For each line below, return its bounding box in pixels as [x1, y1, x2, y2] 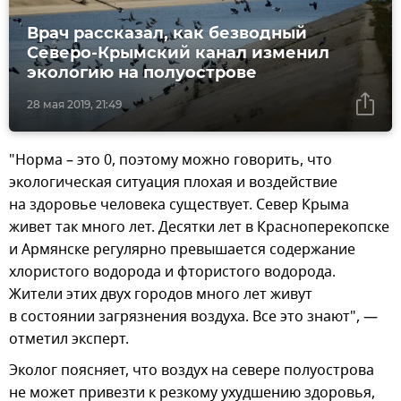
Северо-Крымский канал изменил [27, 43, 329, 64]
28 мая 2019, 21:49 [27, 98, 122, 112]
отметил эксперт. [9, 328, 129, 351]
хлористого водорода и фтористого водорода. [9, 261, 336, 284]
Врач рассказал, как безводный [27, 23, 307, 44]
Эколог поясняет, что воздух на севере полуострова [9, 360, 374, 382]
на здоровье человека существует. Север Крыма [9, 194, 349, 217]
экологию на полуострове [27, 63, 257, 83]
